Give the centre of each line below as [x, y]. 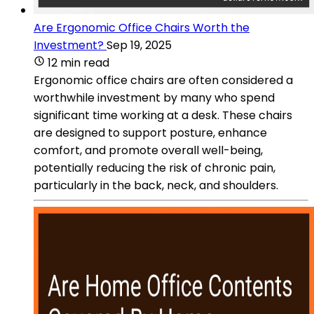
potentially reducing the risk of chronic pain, [155, 168]
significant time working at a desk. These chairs [163, 115]
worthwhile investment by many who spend [154, 97]
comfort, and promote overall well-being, [148, 150]
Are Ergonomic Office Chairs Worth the [142, 27]
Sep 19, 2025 [139, 45]
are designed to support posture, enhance [150, 132]
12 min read [78, 62]
